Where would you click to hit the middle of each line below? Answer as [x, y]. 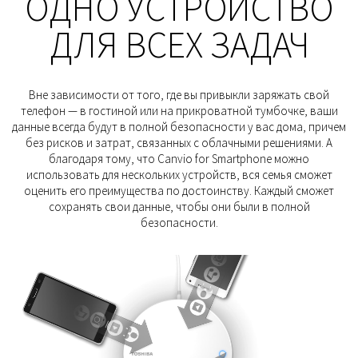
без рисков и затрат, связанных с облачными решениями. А [179, 142]
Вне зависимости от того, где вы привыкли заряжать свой [179, 94]
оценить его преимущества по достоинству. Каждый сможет [179, 190]
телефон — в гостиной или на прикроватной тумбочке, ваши [179, 110]
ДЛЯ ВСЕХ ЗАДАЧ [179, 44]
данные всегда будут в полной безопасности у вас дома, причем [179, 126]
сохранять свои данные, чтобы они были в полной [179, 206]
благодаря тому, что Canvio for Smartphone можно [179, 158]
